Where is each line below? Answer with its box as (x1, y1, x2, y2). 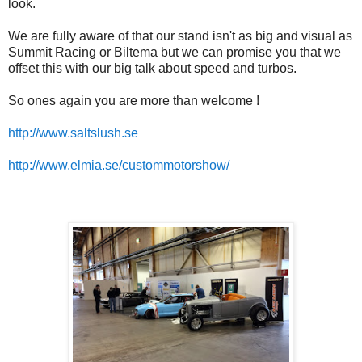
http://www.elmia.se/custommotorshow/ (8, 158, 229, 172)
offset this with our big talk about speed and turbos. (8, 61, 297, 75)
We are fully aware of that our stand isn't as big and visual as (8, 28, 352, 43)
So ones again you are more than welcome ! (8, 93, 259, 107)
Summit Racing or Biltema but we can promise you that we (8, 44, 341, 59)
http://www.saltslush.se (8, 125, 138, 140)
